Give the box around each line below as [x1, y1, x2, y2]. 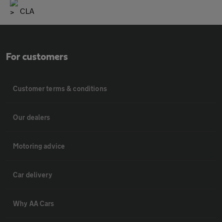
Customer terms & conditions [13, 84, 107, 93]
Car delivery [13, 170, 52, 179]
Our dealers [13, 113, 51, 122]
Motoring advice [13, 142, 65, 151]
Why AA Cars [13, 199, 55, 208]
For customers [6, 52, 68, 62]
